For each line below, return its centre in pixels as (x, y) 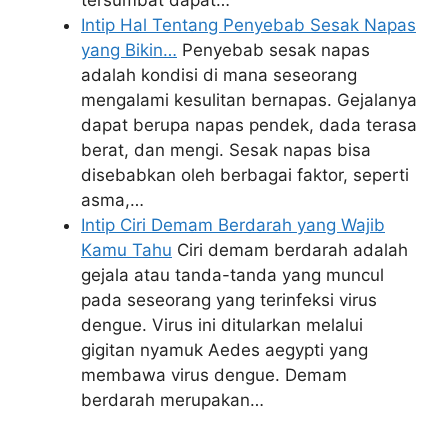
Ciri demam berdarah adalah (290, 250)
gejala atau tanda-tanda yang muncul (232, 275)
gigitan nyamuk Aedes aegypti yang (224, 350)
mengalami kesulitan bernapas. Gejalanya (249, 100)
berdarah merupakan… (172, 400)
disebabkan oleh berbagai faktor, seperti (245, 175)
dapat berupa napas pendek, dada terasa (249, 125)
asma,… (112, 200)
